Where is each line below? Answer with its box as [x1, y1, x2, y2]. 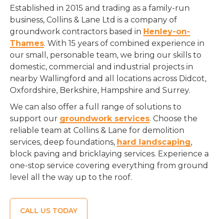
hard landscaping [117, 137, 191, 147]
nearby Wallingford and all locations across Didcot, [10, 73, 206, 83]
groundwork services [60, 113, 150, 123]
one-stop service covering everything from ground [10, 160, 208, 170]
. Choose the [150, 113, 197, 123]
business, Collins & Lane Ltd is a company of [10, 15, 177, 24]
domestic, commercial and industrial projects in [10, 62, 193, 71]
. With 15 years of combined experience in [44, 38, 204, 48]
